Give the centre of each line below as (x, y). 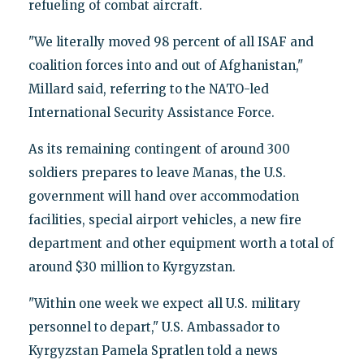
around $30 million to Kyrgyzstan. (132, 267)
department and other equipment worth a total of (181, 244)
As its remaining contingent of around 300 (159, 149)
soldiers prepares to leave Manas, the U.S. (157, 173)
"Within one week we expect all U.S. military (164, 304)
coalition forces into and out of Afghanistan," (165, 66)
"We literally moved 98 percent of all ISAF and (171, 42)
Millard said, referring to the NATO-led (148, 89)
